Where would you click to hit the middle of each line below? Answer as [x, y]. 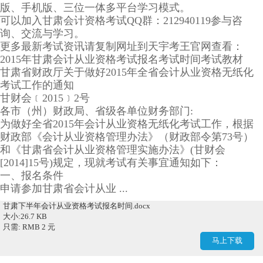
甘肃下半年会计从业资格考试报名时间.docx [77, 205]
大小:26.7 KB [25, 216]
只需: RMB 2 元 [29, 227]
